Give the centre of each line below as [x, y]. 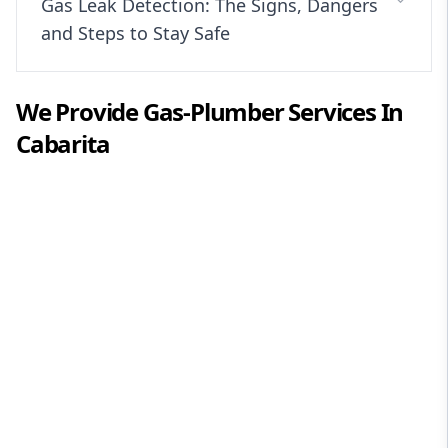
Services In [343, 112]
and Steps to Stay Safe [135, 33]
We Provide [79, 112]
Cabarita [63, 144]
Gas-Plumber [213, 112]
